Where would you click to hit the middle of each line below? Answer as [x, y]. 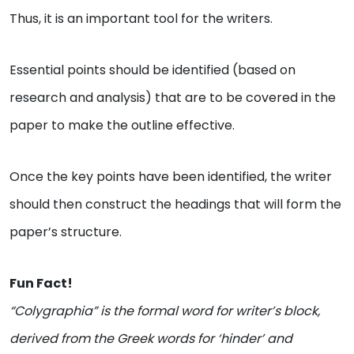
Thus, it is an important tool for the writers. [141, 18]
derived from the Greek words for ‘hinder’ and [151, 338]
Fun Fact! [41, 283]
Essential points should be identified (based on [153, 70]
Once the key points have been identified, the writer [171, 176]
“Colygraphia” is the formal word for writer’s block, [165, 311]
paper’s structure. [66, 232]
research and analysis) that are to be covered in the [173, 97]
